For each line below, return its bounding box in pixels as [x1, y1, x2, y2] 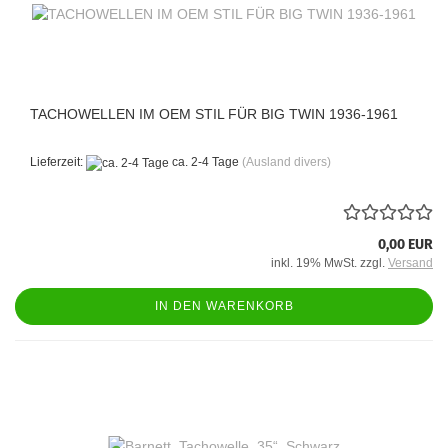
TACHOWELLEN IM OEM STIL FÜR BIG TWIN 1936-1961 [30, 106, 398, 123]
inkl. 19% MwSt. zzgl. [271, 255, 388, 270]
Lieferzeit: [30, 155, 86, 170]
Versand [388, 255, 433, 270]
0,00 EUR [378, 235, 433, 253]
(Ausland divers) [242, 155, 331, 170]
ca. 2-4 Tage [169, 155, 239, 170]
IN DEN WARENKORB [154, 298, 294, 313]
